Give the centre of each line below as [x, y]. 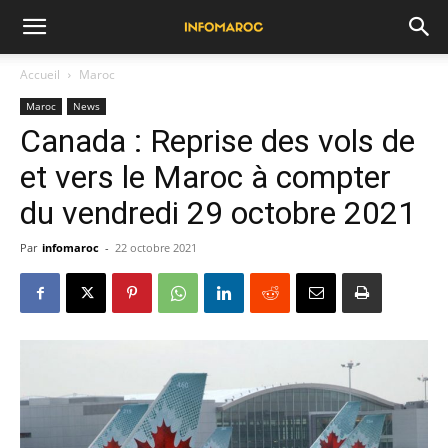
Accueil [40, 74]
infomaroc [70, 247]
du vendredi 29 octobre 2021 [218, 213]
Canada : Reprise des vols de [217, 141]
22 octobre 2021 [156, 247]
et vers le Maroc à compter [205, 177]
